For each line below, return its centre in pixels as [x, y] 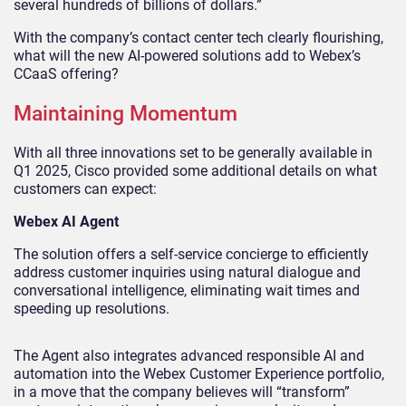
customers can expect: [85, 188]
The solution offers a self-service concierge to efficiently [191, 254]
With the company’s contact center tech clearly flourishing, [198, 37]
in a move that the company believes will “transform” [182, 391]
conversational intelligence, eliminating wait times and [187, 290]
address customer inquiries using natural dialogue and [187, 272]
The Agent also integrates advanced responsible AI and [189, 355]
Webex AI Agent [66, 221]
